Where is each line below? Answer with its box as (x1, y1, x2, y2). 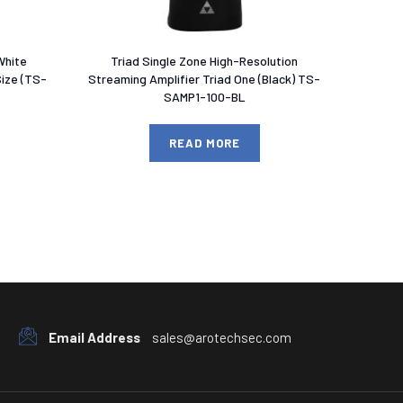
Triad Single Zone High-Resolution (111, 52, 299, 68)
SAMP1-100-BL (163, 88, 246, 104)
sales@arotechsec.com (149, 329, 291, 346)
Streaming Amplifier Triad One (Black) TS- (88, 70, 321, 86)
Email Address (49, 329, 140, 346)
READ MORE (168, 135, 240, 150)
